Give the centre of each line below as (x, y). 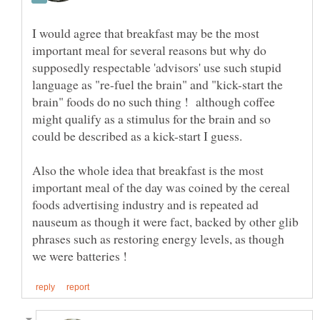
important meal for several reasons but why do (149, 50)
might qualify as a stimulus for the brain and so (151, 118)
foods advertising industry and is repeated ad (145, 204)
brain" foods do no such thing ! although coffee (154, 101)
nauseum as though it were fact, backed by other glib (165, 221)
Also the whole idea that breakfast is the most (148, 170)
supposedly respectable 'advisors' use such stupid (157, 67)
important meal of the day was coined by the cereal (161, 187)
